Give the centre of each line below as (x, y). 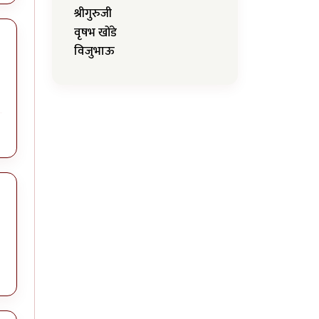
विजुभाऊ (94, 51)
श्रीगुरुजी (93, 14)
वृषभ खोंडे (95, 32)
